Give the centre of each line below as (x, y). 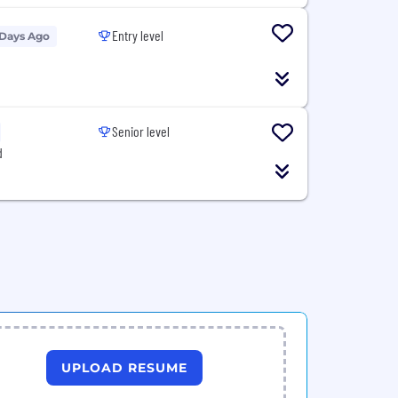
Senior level (141, 131)
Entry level (138, 35)
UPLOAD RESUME (124, 367)
